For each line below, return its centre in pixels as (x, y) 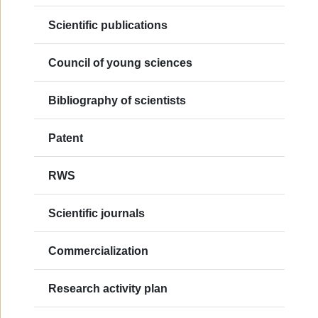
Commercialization (98, 251)
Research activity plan (108, 288)
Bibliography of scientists (117, 100)
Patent (66, 138)
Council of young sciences (120, 62)
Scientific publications (108, 25)
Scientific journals (97, 213)
